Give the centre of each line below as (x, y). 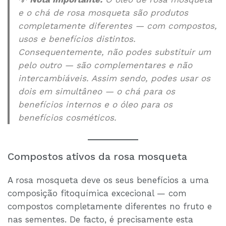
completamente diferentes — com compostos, (118, 26)
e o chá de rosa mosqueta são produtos (103, 13)
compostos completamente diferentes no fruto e (110, 206)
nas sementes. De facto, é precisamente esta (100, 219)
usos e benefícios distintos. (77, 39)
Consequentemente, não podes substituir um (115, 52)
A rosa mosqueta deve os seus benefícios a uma (108, 180)
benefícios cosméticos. (68, 118)
